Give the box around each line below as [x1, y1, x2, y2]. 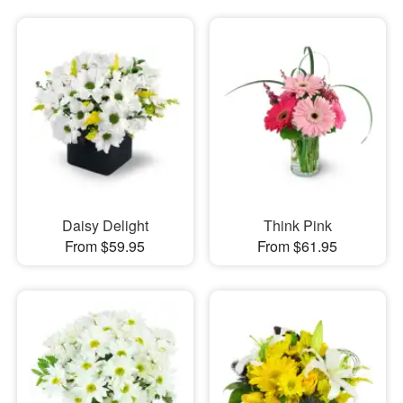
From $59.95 [65, 235, 146, 256]
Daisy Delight [61, 214, 148, 236]
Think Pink [263, 214, 332, 236]
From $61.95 [257, 235, 338, 256]
